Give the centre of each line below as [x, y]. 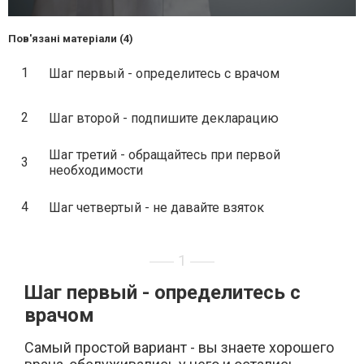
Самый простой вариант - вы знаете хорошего [179, 347]
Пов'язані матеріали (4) [71, 39]
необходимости [96, 170]
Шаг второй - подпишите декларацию [164, 118]
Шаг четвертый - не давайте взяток [156, 207]
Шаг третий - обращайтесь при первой [165, 155]
